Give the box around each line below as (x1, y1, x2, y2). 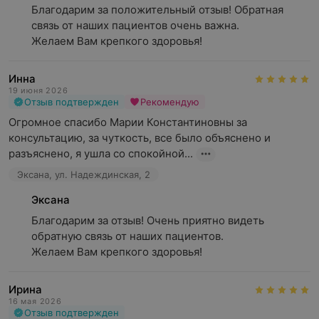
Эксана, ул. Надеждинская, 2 (17, 169, 150, 180)
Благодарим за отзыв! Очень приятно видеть (31, 214, 264, 227)
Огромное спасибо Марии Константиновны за (9, 115, 247, 129)
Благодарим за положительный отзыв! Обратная (31, 3, 283, 16)
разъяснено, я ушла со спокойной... (9, 147, 193, 160)
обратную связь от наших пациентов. (31, 229, 224, 243)
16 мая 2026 (9, 296, 62, 306)
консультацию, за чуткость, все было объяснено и (9, 131, 271, 145)
